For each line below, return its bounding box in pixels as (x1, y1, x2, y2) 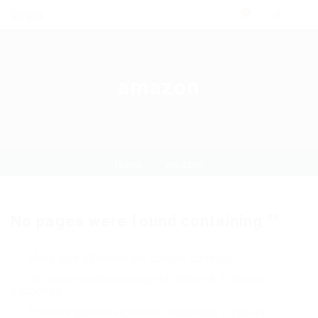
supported (11, 284, 62, 298)
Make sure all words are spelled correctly (25, 251, 234, 265)
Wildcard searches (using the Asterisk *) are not (25, 273, 265, 287)
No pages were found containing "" (11, 212, 280, 231)
